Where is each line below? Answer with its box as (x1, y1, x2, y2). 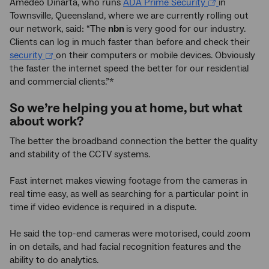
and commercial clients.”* (10, 76, 114, 88)
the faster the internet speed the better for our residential (10, 62, 249, 75)
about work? (10, 113, 83, 130)
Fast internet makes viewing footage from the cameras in (10, 175, 247, 187)
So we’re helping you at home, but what (10, 100, 243, 117)
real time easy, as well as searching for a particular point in (10, 188, 249, 201)
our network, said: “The (10, 23, 108, 35)
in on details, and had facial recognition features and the (10, 241, 241, 253)
